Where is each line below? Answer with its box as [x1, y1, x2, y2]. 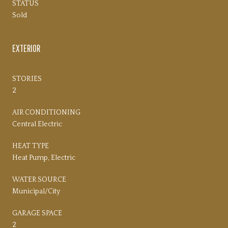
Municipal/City [12, 187, 60, 195]
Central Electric [12, 120, 62, 128]
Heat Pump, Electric [12, 153, 75, 162]
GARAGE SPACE [12, 209, 62, 217]
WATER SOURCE [12, 175, 66, 184]
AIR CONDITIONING [12, 108, 80, 117]
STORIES [12, 74, 42, 83]
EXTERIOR [12, 42, 40, 54]
